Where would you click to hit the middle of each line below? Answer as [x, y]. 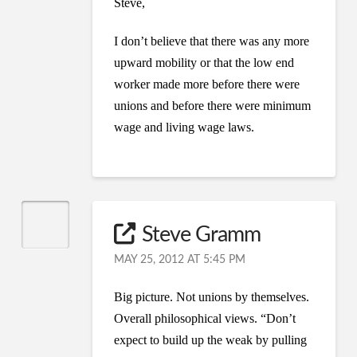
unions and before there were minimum [213, 105]
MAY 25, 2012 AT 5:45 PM [180, 260]
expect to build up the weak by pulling [211, 340]
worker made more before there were [207, 84]
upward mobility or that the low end [204, 62]
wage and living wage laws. [184, 127]
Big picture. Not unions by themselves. [212, 297]
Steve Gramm [201, 235]
